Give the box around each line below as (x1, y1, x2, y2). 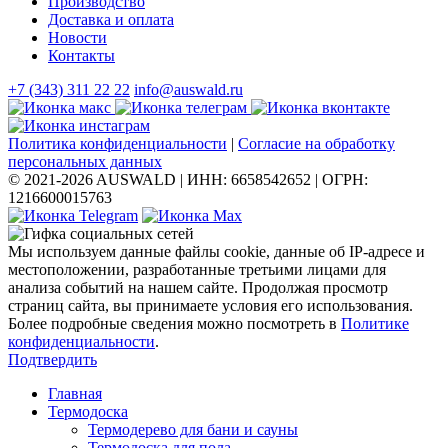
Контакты (48, 47, 115, 65)
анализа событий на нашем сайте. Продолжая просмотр (8, 279, 388, 297)
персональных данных (8, 153, 162, 171)
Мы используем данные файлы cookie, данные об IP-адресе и (8, 243, 425, 261)
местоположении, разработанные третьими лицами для (8, 261, 386, 279)
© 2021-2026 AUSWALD (8, 171, 176, 189)
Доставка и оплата (48, 11, 174, 29)
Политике (341, 315, 409, 333)
